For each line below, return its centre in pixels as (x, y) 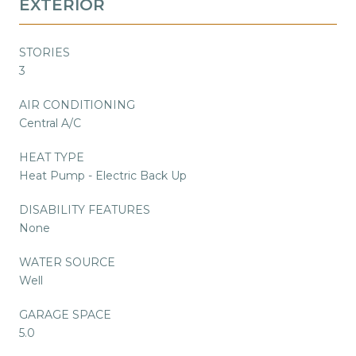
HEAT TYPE (52, 157)
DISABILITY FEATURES (85, 209)
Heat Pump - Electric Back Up (103, 175)
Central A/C (50, 123)
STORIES (44, 52)
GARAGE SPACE (65, 314)
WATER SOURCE (67, 262)
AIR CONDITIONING (77, 104)
